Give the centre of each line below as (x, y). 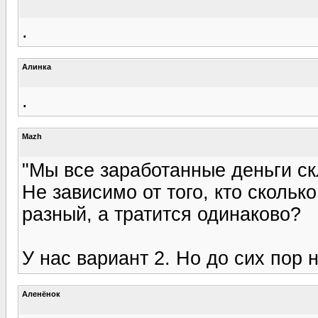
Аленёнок (41, 294)
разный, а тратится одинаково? (161, 214)
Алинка (37, 66)
